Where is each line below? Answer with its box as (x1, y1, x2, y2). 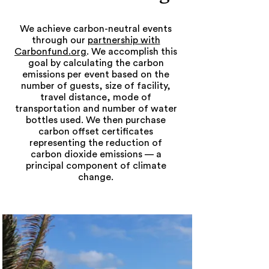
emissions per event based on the (22, 70, 169, 79)
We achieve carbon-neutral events (20, 24, 172, 34)
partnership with (87, 35, 160, 45)
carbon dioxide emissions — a (30, 150, 162, 159)
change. (78, 172, 113, 182)
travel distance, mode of (40, 92, 151, 102)
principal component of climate (25, 161, 166, 171)
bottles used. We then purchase (26, 115, 166, 125)
